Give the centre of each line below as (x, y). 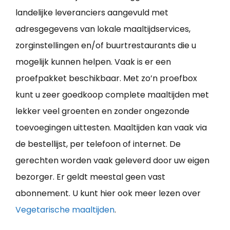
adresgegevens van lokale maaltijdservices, (103, 29)
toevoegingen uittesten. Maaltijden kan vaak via (111, 128)
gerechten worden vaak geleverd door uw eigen (112, 161)
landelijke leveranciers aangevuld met (92, 13)
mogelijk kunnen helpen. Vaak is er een (93, 62)
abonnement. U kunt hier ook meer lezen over (108, 194)
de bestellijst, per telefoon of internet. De (98, 144)
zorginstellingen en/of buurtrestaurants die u (106, 46)
